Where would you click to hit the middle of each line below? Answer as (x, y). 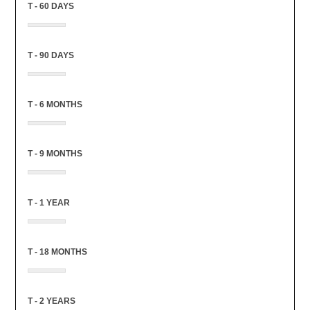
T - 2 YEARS (51, 301)
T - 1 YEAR (48, 202)
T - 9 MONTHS (55, 153)
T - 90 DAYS (51, 55)
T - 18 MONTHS (57, 252)
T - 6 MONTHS (55, 104)
